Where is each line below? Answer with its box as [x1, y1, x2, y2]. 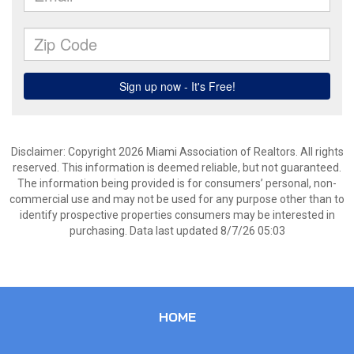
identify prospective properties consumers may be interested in [19, 209, 335, 221]
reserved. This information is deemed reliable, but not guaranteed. [13, 161, 341, 174]
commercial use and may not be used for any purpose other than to [9, 193, 345, 205]
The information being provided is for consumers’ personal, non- [17, 177, 337, 190]
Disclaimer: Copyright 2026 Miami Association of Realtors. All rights [10, 145, 344, 158]
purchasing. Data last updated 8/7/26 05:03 [69, 224, 285, 237]
